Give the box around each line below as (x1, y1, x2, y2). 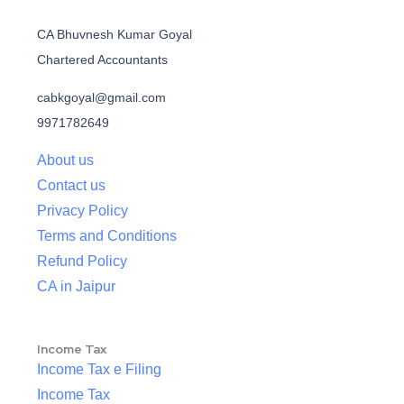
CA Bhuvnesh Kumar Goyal (37, 27, 192, 42)
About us (37, 152, 94, 169)
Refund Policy (37, 253, 127, 270)
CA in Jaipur (37, 279, 115, 295)
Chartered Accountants (37, 52, 168, 68)
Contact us (37, 178, 106, 194)
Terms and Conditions (37, 228, 177, 244)
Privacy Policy (37, 203, 128, 219)
